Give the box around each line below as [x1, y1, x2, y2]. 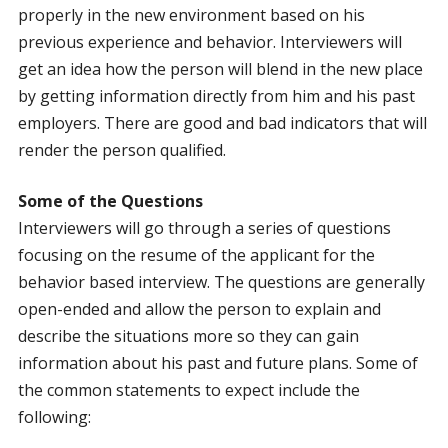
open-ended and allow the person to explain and [17, 298, 381, 320]
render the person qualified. [17, 139, 226, 161]
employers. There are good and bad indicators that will [17, 112, 427, 134]
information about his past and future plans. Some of [17, 352, 418, 374]
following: [17, 406, 91, 428]
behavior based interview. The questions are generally [17, 271, 425, 293]
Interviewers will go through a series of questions [17, 217, 391, 239]
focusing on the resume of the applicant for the [17, 244, 375, 266]
